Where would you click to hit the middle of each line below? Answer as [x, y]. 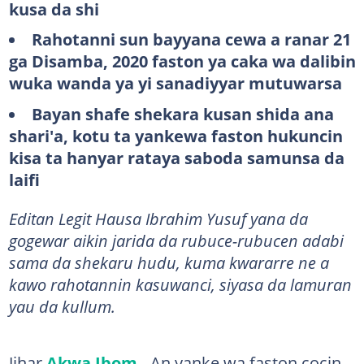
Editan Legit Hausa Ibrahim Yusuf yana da [158, 218]
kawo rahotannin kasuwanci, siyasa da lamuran [180, 284]
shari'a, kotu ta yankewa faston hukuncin [175, 135]
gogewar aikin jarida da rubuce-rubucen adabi [176, 240]
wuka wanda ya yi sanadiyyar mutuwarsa [175, 83]
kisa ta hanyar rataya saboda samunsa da [176, 157]
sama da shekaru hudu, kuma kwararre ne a [169, 262]
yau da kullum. [62, 306]
